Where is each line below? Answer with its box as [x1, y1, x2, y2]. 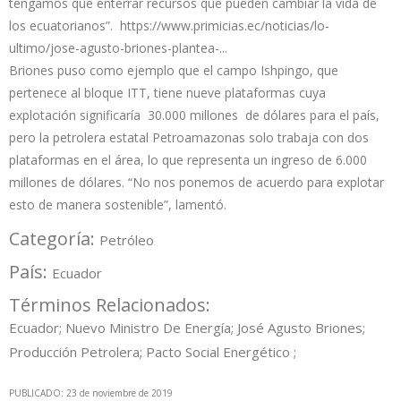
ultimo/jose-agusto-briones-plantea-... [9, 38, 227, 56]
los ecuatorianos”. [9, 16, 120, 34]
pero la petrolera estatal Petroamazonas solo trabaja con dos [9, 128, 369, 146]
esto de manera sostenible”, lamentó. [9, 195, 230, 213]
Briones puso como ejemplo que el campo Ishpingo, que [9, 61, 338, 79]
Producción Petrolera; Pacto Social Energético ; [9, 342, 296, 361]
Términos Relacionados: [9, 292, 215, 317]
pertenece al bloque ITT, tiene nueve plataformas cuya [9, 83, 326, 101]
